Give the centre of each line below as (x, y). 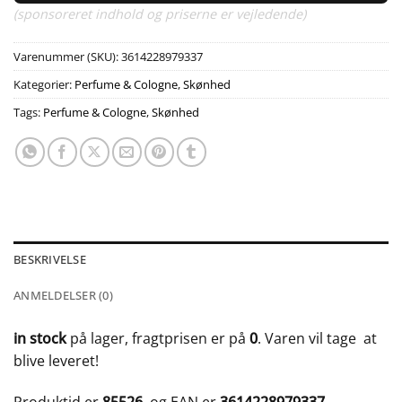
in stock (40, 339)
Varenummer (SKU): (67, 57)
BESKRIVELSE (50, 260)
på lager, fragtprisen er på (158, 339)
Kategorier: (44, 85)
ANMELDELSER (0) (63, 296)
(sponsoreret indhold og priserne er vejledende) (160, 13)
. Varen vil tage (309, 339)
